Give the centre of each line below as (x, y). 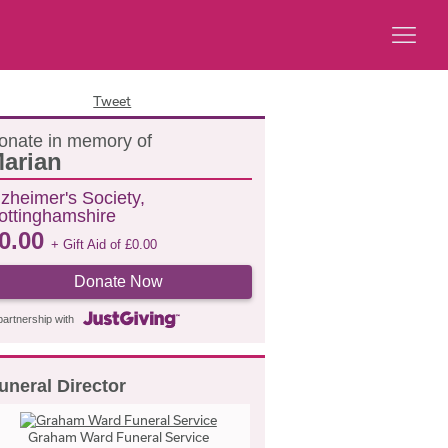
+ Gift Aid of (87, 244)
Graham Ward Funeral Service (118, 437)
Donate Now (118, 281)
